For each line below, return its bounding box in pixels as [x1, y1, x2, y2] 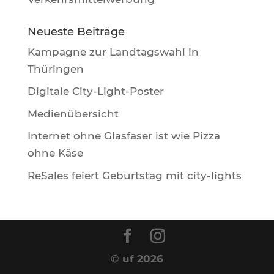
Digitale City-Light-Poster [27, 85, 164, 97]
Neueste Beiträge [27, 24, 125, 39]
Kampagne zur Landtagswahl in [27, 45, 199, 58]
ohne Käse [27, 147, 83, 159]
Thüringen [27, 62, 84, 75]
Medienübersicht [27, 107, 119, 120]
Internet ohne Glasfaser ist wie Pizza [27, 130, 220, 142]
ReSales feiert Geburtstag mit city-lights [27, 169, 242, 182]
